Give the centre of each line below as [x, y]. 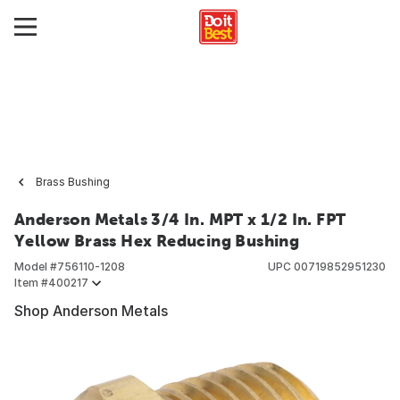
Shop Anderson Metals [91, 311]
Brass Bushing [73, 182]
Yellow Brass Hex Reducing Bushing [157, 241]
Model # [36, 267]
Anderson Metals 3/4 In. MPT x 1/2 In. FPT [180, 219]
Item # [31, 283]
